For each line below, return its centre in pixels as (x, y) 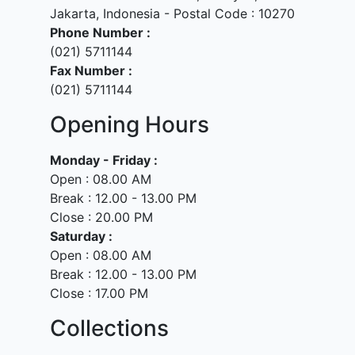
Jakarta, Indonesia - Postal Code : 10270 (172, 13)
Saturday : (81, 236)
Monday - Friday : (104, 160)
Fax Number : (91, 71)
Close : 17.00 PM (99, 293)
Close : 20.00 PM (101, 217)
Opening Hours (130, 124)
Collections (109, 328)
